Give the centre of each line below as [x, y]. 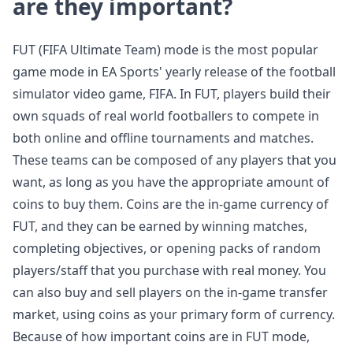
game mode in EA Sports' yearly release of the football [174, 72]
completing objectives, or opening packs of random [167, 248]
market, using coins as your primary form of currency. [174, 314]
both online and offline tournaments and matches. [163, 138]
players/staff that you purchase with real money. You [169, 270]
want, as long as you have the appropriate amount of [171, 182]
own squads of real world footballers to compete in [166, 116]
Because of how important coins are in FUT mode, [161, 336]
